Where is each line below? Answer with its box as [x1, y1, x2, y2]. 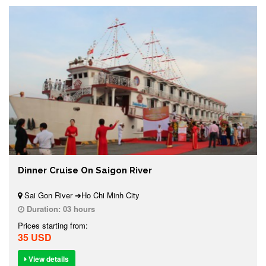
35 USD [18, 230, 52, 244]
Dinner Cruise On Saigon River [18, 164, 152, 176]
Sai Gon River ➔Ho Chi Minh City [22, 189, 140, 201]
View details [27, 253, 69, 264]
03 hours [63, 202, 95, 214]
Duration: [27, 202, 61, 214]
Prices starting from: [18, 219, 88, 231]
